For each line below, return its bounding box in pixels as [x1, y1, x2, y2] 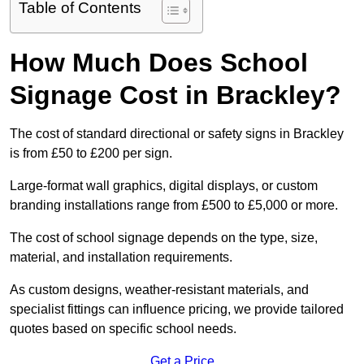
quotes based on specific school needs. [10, 322, 236, 336]
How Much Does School [10, 48, 308, 78]
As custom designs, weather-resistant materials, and [10, 283, 309, 297]
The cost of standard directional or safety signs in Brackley [10, 127, 344, 141]
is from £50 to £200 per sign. [10, 146, 172, 161]
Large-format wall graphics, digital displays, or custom [10, 179, 318, 193]
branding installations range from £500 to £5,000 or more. [10, 198, 338, 213]
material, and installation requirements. [10, 250, 232, 265]
